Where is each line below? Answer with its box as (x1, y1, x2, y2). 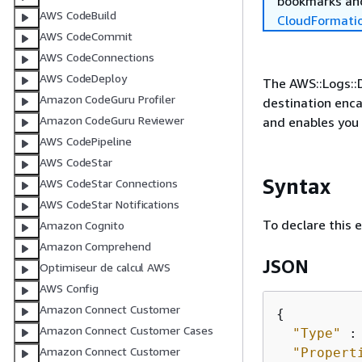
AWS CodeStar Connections (40, 176, 179, 191)
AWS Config (40, 281, 99, 296)
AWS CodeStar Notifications (40, 197, 179, 212)
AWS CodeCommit (40, 29, 133, 44)
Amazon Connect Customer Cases (40, 323, 213, 338)
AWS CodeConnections (40, 50, 154, 65)
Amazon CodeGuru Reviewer (40, 113, 185, 128)
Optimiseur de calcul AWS (40, 260, 171, 275)
